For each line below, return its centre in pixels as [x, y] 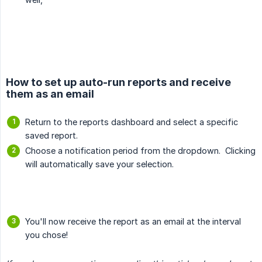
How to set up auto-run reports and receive [118, 82]
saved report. [54, 136]
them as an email [50, 94]
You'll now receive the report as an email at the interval [133, 222]
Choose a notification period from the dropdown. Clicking [140, 151]
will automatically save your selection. [99, 164]
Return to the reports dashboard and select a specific [132, 122]
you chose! [46, 235]
